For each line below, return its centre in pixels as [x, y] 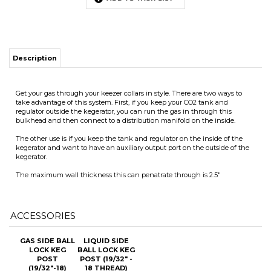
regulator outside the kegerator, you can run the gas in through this [124, 48]
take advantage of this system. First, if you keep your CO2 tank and [122, 39]
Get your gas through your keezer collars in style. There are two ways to [129, 30]
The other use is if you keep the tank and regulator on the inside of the [129, 75]
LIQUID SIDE [106, 178]
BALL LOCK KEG [106, 187]
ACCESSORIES [43, 152]
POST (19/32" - [106, 196]
